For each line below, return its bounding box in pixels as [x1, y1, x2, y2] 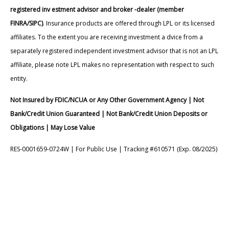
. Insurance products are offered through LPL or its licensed [43, 18, 215, 28]
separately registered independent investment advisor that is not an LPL [10, 46, 218, 55]
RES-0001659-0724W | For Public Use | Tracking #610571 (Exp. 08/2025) [10, 144, 217, 153]
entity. [10, 74, 28, 83]
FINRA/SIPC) [10, 18, 43, 28]
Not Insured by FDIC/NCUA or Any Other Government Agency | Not [10, 95, 204, 104]
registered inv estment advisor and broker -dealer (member [10, 5, 184, 14]
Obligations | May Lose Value [10, 123, 95, 132]
